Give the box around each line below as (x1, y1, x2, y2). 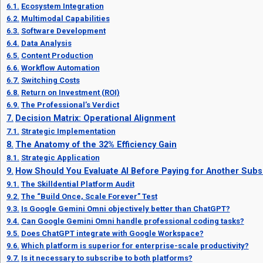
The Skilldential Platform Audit (21, 180, 134, 189)
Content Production (21, 51, 93, 60)
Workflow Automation (21, 63, 100, 73)
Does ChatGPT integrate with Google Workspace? (21, 229, 204, 238)
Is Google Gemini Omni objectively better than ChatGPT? (21, 204, 230, 214)
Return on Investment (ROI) (21, 88, 120, 97)
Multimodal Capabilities (21, 14, 110, 23)
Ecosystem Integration (21, 2, 104, 11)
